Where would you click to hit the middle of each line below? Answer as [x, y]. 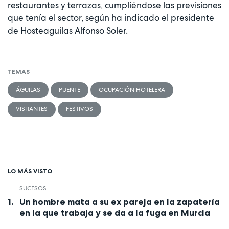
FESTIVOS [79, 109]
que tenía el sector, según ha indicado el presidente [111, 18]
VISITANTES [32, 109]
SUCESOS [33, 188]
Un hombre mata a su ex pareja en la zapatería [119, 202]
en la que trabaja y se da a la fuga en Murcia [114, 212]
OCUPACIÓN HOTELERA [132, 90]
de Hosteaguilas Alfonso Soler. [68, 31]
